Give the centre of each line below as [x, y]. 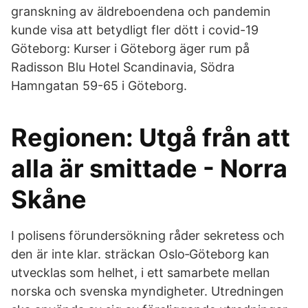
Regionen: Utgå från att [151, 137]
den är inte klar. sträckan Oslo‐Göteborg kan [140, 254]
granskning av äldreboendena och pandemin [141, 11]
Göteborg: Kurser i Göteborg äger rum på [130, 48]
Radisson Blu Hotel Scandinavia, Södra [123, 67]
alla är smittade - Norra [149, 168]
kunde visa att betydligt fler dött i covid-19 [135, 30]
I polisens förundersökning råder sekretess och [148, 235]
